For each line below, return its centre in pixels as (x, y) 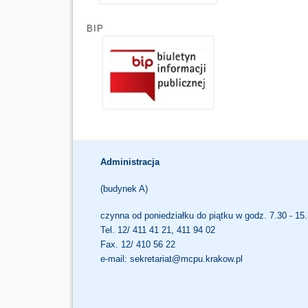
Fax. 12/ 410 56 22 (137, 244)
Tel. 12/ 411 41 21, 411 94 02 (157, 230)
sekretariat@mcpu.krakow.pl (186, 258)
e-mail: (115, 258)
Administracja (130, 162)
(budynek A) (124, 188)
